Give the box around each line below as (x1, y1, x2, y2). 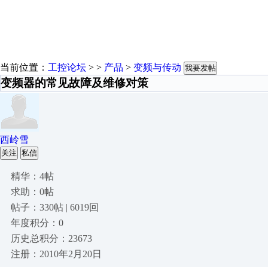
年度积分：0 (11, 218, 63, 228)
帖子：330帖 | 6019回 (11, 202, 99, 212)
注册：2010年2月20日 (11, 249, 102, 259)
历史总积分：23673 (11, 233, 92, 243)
